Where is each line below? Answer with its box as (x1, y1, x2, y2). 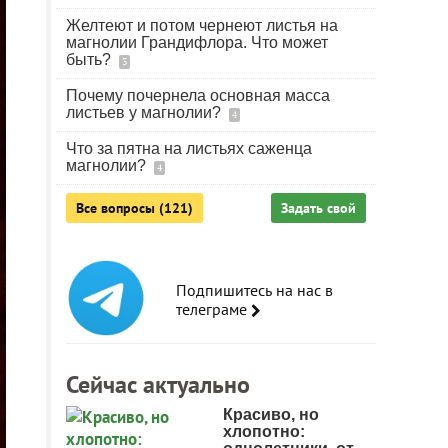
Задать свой (281, 199, 356, 217)
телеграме (176, 299, 251, 319)
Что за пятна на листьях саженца (66, 140, 312, 157)
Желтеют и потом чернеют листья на (66, 17, 338, 34)
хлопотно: (223, 423, 305, 440)
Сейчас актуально (66, 369, 250, 400)
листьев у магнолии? (66, 104, 225, 121)
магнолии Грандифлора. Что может (66, 34, 328, 51)
